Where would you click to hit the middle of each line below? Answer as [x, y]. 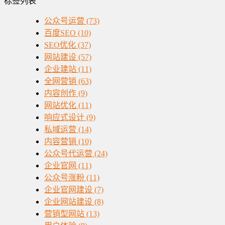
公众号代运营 [68, 153]
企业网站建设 [68, 201]
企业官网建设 [68, 189]
